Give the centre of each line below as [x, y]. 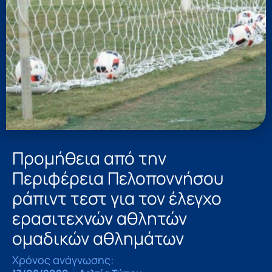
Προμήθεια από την [89, 158]
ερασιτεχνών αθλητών [100, 218]
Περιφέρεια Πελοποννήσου [118, 178]
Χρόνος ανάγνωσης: [63, 260]
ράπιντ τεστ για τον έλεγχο [117, 198]
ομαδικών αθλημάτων [98, 238]
